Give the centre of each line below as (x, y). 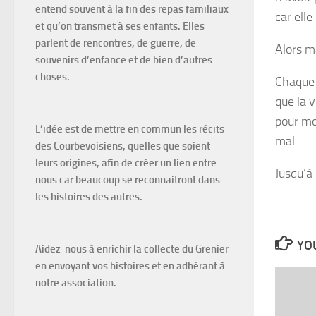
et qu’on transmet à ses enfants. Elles (120, 26)
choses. (53, 77)
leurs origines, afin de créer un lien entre (126, 163)
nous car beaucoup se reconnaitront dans (128, 180)
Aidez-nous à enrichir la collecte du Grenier (132, 249)
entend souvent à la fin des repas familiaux (132, 9)
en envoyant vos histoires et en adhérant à (130, 266)
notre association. (76, 283)
